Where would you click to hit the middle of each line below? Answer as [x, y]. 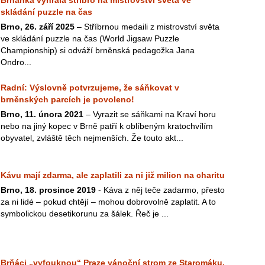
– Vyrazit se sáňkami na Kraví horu [150, 114]
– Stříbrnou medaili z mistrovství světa [147, 27]
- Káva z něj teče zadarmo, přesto [160, 190]
